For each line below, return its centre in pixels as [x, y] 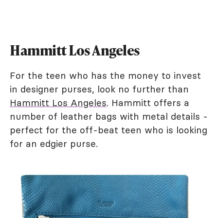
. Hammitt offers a [148, 102]
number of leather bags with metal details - [109, 116]
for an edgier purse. [54, 143]
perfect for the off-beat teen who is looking [109, 130]
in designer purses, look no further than [99, 89]
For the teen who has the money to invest [105, 75]
